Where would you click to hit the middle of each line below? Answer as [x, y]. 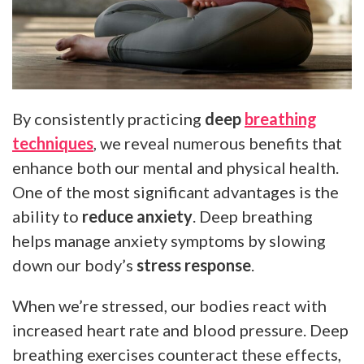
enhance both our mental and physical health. [175, 167]
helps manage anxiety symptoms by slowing [169, 240]
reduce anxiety [137, 216]
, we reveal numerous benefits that [218, 143]
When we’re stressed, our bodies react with [169, 305]
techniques [53, 143]
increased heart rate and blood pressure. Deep [180, 329]
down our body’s [74, 264]
